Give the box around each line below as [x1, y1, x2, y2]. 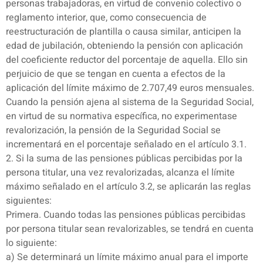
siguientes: [6, 194, 52, 208]
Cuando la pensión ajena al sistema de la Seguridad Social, [6, 95, 254, 110]
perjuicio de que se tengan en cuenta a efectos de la [6, 67, 225, 82]
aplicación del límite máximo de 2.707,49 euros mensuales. [6, 81, 254, 96]
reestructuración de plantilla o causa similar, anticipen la [6, 25, 241, 39]
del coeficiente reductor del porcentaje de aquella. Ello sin [6, 53, 248, 68]
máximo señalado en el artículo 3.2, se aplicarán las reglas [6, 180, 251, 194]
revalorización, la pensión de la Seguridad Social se [6, 123, 221, 138]
